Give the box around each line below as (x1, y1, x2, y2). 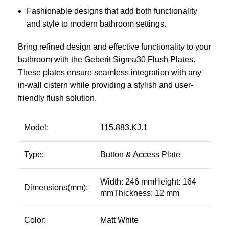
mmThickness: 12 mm (100, 189, 179, 198)
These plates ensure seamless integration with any (18, 68, 201, 77)
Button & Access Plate (100, 150, 180, 159)
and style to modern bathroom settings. (27, 19, 166, 29)
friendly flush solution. (18, 94, 97, 103)
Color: (24, 216, 46, 225)
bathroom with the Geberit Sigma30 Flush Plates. (18, 55, 195, 64)
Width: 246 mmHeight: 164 (100, 177, 196, 187)
